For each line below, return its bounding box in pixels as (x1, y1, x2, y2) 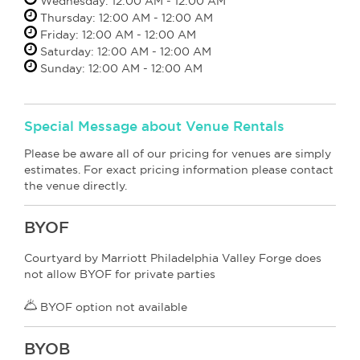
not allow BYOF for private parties (24, 268, 215, 281)
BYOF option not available (37, 301, 187, 314)
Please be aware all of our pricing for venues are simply (24, 147, 331, 161)
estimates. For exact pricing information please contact (24, 163, 333, 177)
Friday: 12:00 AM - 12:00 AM (37, 28, 196, 42)
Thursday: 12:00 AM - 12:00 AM (37, 11, 213, 25)
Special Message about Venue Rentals (24, 118, 284, 134)
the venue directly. (24, 179, 127, 193)
